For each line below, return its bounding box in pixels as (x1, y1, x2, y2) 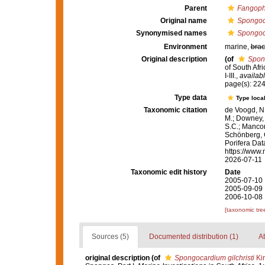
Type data (174, 93, 207, 102)
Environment (163, 43, 207, 51)
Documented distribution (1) (148, 232, 238, 241)
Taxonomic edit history (130, 168, 207, 177)
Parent (184, 4, 207, 12)
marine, (224, 43, 251, 51)
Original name (160, 17, 207, 25)
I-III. (224, 72, 236, 80)
